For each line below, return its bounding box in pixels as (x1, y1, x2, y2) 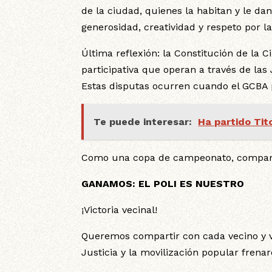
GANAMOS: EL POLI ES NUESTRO (81, 178, 245, 189)
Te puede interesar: (93, 116, 192, 127)
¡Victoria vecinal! (81, 204, 158, 216)
